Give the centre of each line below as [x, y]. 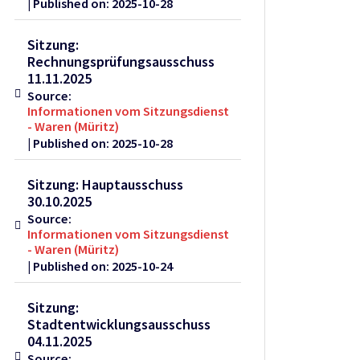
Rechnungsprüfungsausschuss [121, 62]
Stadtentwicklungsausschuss [119, 325]
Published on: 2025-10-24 [103, 266]
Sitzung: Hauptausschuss [106, 185]
